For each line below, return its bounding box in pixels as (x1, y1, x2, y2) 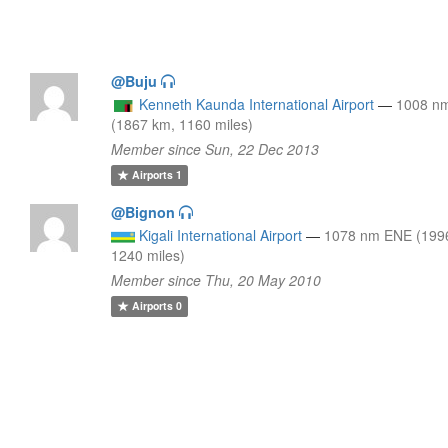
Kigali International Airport (139, 224, 303, 245)
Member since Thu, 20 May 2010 (111, 269, 322, 290)
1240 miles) (111, 244, 186, 265)
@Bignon (111, 201, 176, 222)
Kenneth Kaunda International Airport (139, 93, 375, 114)
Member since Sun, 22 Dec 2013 (111, 138, 320, 159)
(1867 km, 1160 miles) (111, 113, 254, 134)
